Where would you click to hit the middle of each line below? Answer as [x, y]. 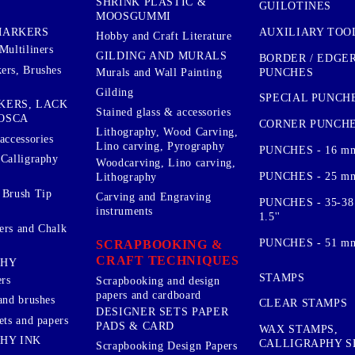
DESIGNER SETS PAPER [162, 311]
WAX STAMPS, [298, 330]
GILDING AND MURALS [162, 55]
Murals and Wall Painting [159, 72]
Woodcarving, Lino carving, [166, 162]
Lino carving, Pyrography [160, 146]
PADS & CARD [136, 326]
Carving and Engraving [154, 197]
